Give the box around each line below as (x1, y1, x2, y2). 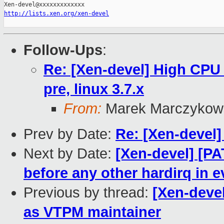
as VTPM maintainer (23, 204, 161, 220)
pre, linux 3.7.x (43, 81, 144, 97)
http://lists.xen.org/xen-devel (4, 10, 109, 17)
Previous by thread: (23, 184, 152, 201)
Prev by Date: (23, 126, 115, 142)
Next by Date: (23, 145, 115, 162)
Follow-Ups (23, 42, 102, 58)
